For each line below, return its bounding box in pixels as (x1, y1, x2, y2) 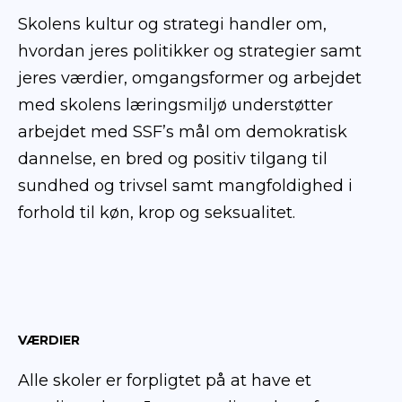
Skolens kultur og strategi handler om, (18, 13, 327, 34)
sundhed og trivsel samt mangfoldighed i (18, 175, 353, 196)
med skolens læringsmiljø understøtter (18, 94, 333, 115)
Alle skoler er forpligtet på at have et (18, 371, 311, 391)
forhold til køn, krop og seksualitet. (18, 202, 295, 223)
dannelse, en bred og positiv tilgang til (18, 148, 328, 169)
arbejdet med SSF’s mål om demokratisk (18, 121, 347, 142)
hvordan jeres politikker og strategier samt (18, 40, 362, 61)
